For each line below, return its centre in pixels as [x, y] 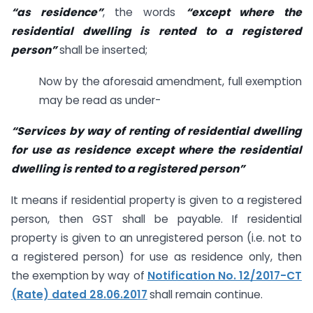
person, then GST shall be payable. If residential [156, 219]
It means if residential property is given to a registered [156, 201]
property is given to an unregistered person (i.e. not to [156, 238]
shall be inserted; [102, 50]
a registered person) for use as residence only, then [156, 257]
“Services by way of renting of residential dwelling [156, 131]
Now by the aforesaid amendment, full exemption [170, 81]
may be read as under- [100, 100]
